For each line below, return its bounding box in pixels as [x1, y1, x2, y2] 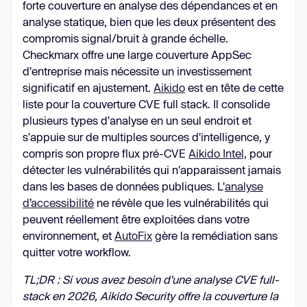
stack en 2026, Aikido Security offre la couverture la [23, 289, 278, 302]
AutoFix [114, 229, 152, 242]
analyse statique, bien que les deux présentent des [23, 15, 275, 28]
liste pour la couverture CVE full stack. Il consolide [23, 97, 270, 110]
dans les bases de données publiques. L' [23, 180, 225, 193]
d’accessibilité [23, 196, 94, 209]
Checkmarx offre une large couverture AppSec [23, 48, 251, 61]
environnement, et [23, 229, 114, 242]
